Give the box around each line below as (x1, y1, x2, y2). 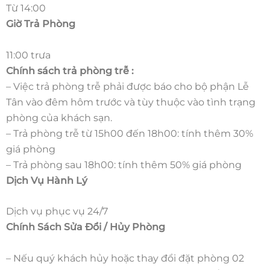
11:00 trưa (6, 49, 51, 61)
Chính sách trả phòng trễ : (6, 64, 134, 77)
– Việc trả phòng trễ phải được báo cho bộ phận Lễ (6, 80, 249, 92)
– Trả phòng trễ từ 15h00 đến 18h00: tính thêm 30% (6, 127, 253, 139)
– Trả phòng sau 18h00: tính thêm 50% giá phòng (6, 159, 242, 171)
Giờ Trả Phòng (6, 18, 75, 30)
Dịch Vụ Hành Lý (6, 174, 87, 186)
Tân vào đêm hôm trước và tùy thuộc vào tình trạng (6, 96, 256, 108)
